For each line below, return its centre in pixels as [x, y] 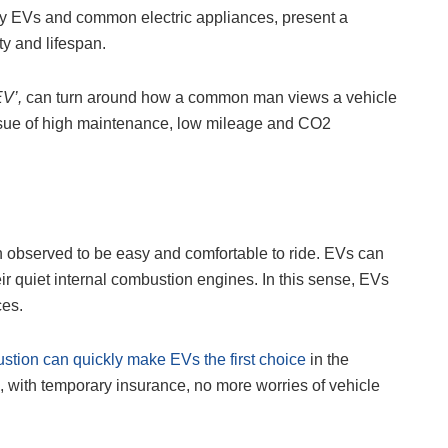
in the [327, 360]
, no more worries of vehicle [283, 386]
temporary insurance [113, 386]
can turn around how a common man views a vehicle [209, 98]
